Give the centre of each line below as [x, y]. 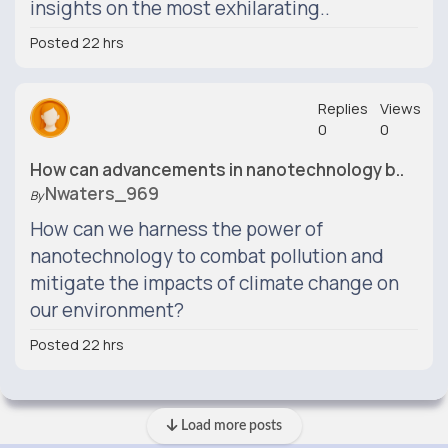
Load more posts [229, 426]
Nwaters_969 [102, 193]
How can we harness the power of [176, 229]
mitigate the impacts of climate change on [214, 283]
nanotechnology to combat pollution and [207, 256]
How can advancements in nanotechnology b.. [217, 169]
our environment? [107, 310]
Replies [343, 108]
